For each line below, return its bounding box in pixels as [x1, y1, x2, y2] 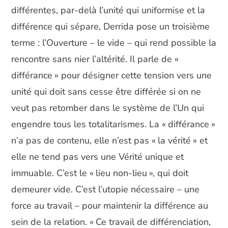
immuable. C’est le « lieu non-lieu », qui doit [11, 166, 189, 179]
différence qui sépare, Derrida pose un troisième [11, 20, 210, 33]
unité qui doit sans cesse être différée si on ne [11, 85, 202, 98]
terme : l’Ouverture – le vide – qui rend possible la [11, 36, 217, 49]
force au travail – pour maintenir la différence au [11, 199, 209, 212]
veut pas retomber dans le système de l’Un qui [11, 101, 205, 114]
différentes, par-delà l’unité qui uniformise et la [11, 4, 206, 16]
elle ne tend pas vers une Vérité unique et [11, 150, 184, 163]
